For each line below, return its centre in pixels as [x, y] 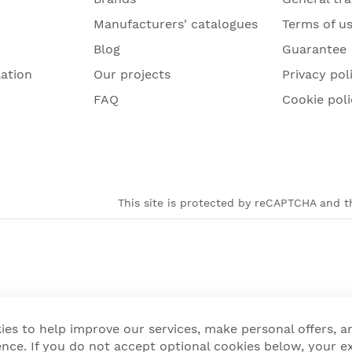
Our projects [132, 74]
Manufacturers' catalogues [176, 24]
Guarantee [314, 49]
